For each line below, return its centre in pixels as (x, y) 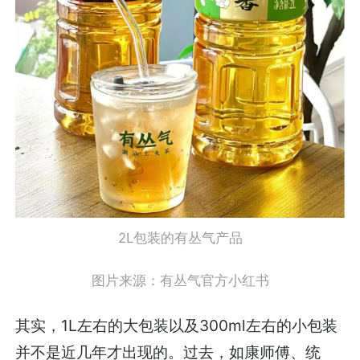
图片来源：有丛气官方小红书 (180, 280)
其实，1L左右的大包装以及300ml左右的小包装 (177, 326)
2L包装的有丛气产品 (180, 238)
